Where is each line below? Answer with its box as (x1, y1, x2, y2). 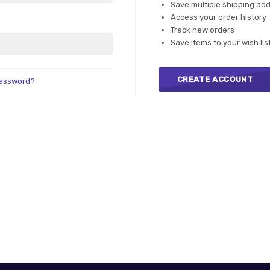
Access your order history (170, 13, 266, 22)
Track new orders (170, 25, 234, 34)
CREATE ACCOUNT (177, 75, 253, 84)
